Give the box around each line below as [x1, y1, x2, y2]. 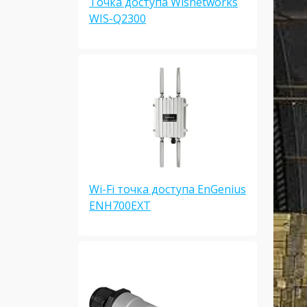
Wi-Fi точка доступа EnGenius [89, 182, 246, 197]
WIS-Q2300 [89, 11, 146, 27]
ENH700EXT [89, 198, 151, 214]
